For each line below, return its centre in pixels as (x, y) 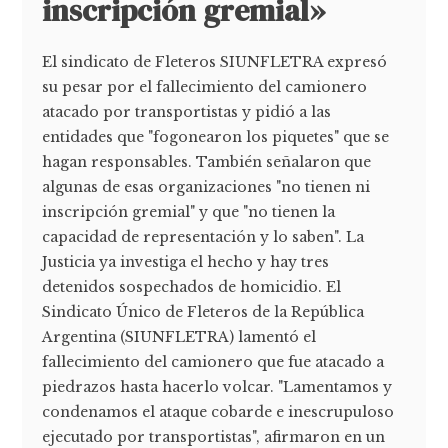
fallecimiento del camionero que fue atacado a (213, 361)
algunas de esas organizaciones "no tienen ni (206, 186)
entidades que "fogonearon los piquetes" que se (216, 136)
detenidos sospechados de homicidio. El (192, 286)
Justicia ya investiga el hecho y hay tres (186, 261)
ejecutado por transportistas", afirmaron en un (214, 436)
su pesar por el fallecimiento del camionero (205, 86)
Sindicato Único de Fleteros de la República (203, 311)
